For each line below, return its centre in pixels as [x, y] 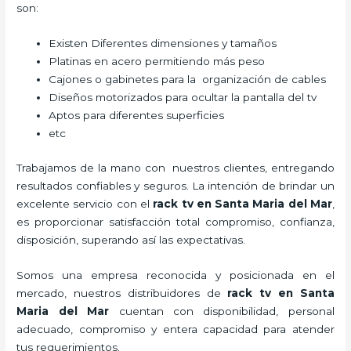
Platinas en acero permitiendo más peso [159, 62]
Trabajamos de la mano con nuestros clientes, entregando [175, 167]
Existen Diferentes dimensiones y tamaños [165, 43]
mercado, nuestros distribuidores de [122, 293]
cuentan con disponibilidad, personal [226, 311]
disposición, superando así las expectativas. [131, 239]
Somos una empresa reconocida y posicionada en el [175, 275]
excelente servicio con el [85, 203]
